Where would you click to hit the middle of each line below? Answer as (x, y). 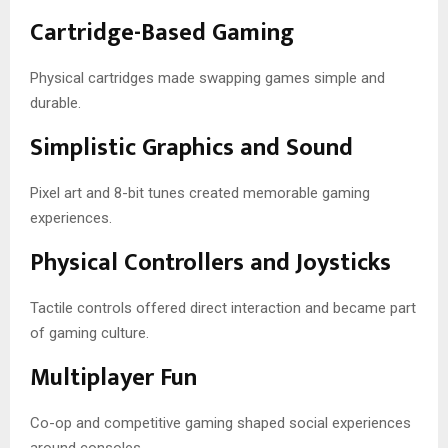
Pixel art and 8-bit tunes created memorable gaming (200, 192)
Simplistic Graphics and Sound (191, 147)
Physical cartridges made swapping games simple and (207, 77)
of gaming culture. (89, 332)
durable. (55, 102)
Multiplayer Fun (113, 377)
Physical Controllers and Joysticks (210, 262)
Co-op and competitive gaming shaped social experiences (220, 422)
